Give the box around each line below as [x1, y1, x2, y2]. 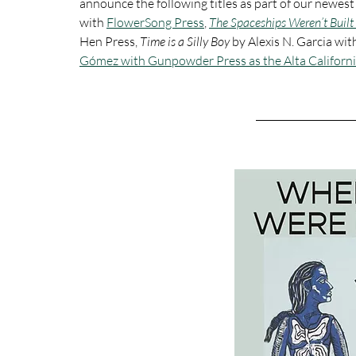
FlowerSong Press [106, 14, 204, 30]
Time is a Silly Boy [140, 33, 232, 49]
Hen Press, [79, 33, 140, 49]
